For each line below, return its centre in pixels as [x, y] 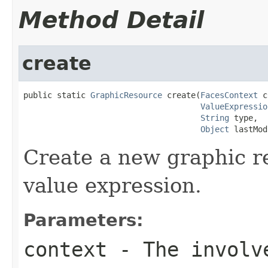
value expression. [112, 185]
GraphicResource [126, 95]
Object [215, 129]
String [215, 118]
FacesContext [229, 95]
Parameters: [83, 220]
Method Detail [111, 20]
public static [57, 95]
